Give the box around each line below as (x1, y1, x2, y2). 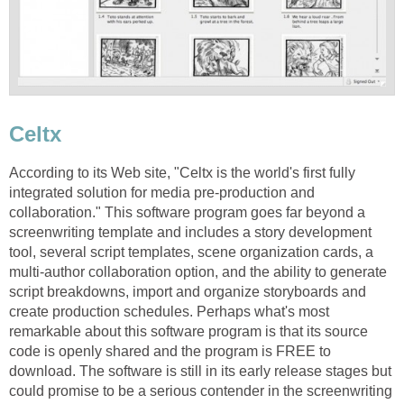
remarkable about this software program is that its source (9, 323, 368, 339)
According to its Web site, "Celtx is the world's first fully (9, 164, 355, 180)
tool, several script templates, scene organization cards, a (9, 243, 373, 260)
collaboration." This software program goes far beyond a (9, 204, 365, 220)
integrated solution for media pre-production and (9, 184, 315, 200)
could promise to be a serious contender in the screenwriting (9, 382, 392, 399)
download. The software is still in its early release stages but (9, 363, 391, 379)
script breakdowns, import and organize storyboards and (9, 283, 366, 299)
